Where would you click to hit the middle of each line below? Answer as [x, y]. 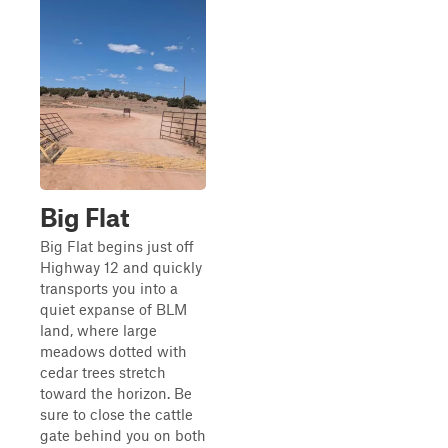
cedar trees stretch [103, 372]
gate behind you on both [123, 435]
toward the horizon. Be [116, 393]
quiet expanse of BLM [113, 309]
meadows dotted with [113, 351]
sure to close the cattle [116, 414]
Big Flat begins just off [117, 246]
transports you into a [109, 288]
